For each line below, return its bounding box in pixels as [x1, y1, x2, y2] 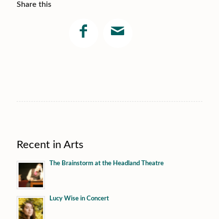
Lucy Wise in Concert [49, 196, 109, 202]
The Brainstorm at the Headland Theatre [49, 160, 164, 167]
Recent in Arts [16, 139, 84, 151]
